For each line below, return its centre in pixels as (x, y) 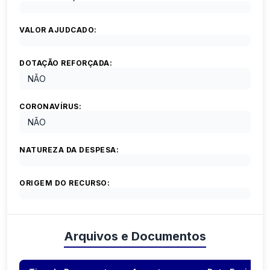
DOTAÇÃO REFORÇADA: (66, 63)
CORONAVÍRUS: (50, 107)
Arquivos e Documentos (135, 237)
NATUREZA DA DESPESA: (69, 150)
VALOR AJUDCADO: (58, 30)
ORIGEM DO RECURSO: (64, 183)
